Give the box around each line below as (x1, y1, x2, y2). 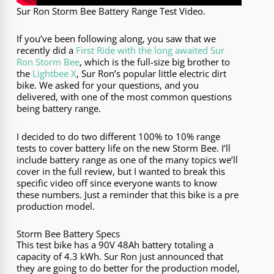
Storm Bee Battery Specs (17, 227, 120, 240)
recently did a (17, 44, 76, 57)
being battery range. (17, 102, 102, 115)
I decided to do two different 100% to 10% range (17, 130, 221, 143)
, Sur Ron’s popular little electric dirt (76, 67, 227, 80)
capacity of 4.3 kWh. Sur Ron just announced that (17, 250, 224, 262)
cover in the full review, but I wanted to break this (17, 165, 226, 177)
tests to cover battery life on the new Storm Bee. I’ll (17, 141, 231, 154)
